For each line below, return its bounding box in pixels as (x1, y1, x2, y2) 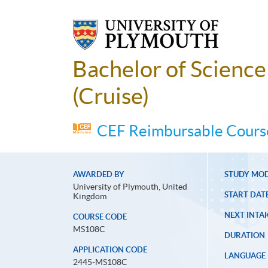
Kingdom (73, 191, 106, 202)
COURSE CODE (73, 212, 127, 222)
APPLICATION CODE (73, 245, 147, 255)
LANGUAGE (224, 251, 266, 261)
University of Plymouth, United (73, 182, 187, 192)
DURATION (224, 231, 265, 240)
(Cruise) (72, 83, 149, 109)
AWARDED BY (73, 170, 124, 179)
